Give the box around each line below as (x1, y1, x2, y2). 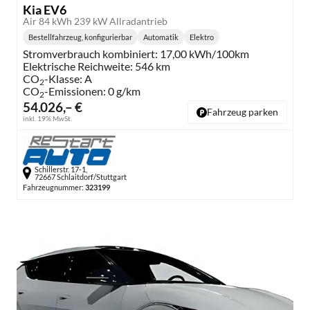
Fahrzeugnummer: (23, 182, 84, 192)
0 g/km (108, 84, 140, 98)
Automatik (143, 33, 179, 42)
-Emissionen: (44, 84, 108, 98)
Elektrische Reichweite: (23, 60, 133, 73)
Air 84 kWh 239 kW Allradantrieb (23, 16, 167, 28)
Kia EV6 (23, 2, 66, 18)
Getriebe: (161, 39, 192, 48)
